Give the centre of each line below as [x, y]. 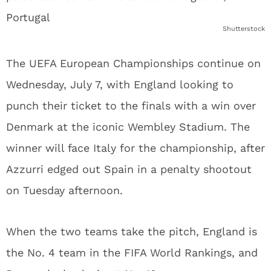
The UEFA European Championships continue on [133, 63]
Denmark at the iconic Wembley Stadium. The [128, 127]
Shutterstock [244, 29]
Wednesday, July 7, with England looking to [120, 84]
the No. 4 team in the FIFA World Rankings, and [132, 253]
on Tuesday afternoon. [64, 190]
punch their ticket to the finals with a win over [131, 106]
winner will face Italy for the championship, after [135, 148]
